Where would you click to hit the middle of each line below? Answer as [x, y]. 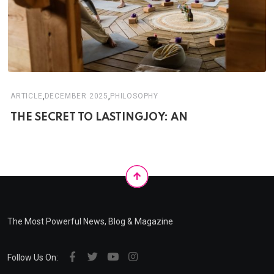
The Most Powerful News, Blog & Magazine [90, 222]
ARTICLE [27, 96]
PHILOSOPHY [135, 96]
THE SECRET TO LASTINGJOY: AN [99, 118]
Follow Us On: [33, 258]
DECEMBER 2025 [76, 96]
